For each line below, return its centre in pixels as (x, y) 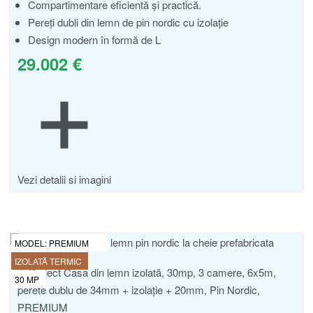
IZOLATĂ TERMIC (48, 261)
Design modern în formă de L (94, 40)
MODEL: (32, 242)
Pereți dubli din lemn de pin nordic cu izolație (128, 22)
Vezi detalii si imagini (64, 180)
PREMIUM (69, 242)
